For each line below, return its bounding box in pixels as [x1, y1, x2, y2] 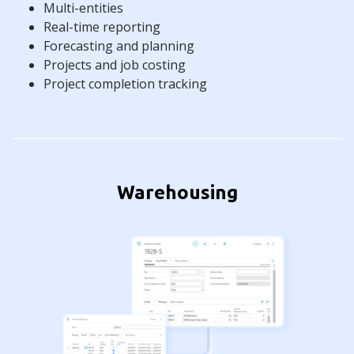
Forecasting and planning [43, 36, 194, 55]
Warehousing [116, 181, 238, 203]
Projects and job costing [43, 55, 186, 73]
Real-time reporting [43, 17, 160, 36]
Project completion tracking [43, 74, 207, 92]
